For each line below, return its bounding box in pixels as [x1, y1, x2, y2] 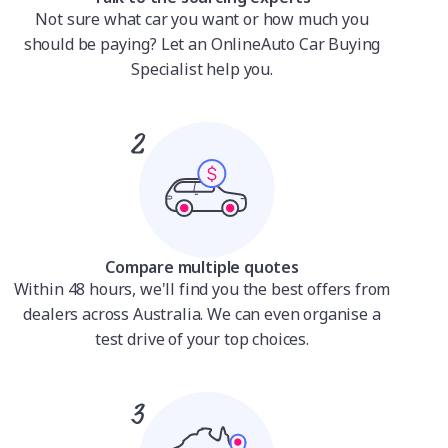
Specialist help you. [131, 58, 273, 80]
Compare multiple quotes [105, 256, 299, 278]
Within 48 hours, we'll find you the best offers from [13, 278, 391, 300]
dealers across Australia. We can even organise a [23, 303, 381, 325]
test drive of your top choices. [94, 328, 310, 350]
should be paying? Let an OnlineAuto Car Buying [23, 33, 381, 55]
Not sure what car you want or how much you [35, 8, 369, 30]
